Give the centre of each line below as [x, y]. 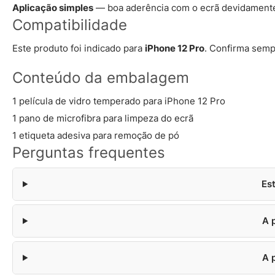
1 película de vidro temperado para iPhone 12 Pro [119, 101]
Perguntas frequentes [89, 153]
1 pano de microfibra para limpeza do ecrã [103, 118]
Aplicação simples [53, 8]
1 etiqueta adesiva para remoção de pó [96, 135]
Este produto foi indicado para [79, 48]
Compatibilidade [70, 25]
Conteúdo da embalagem [101, 78]
